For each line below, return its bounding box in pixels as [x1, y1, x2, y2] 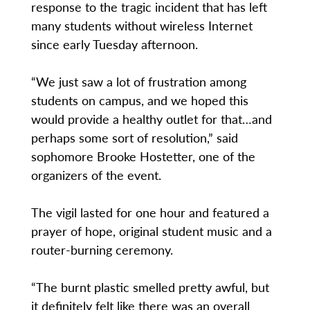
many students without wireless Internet [30, 17, 253, 35]
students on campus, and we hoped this [30, 91, 248, 109]
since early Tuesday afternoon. [30, 35, 198, 53]
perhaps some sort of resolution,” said [30, 129, 238, 147]
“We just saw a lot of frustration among [30, 73, 246, 91]
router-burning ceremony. [30, 241, 173, 259]
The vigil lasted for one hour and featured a [30, 203, 269, 221]
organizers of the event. [30, 166, 161, 184]
